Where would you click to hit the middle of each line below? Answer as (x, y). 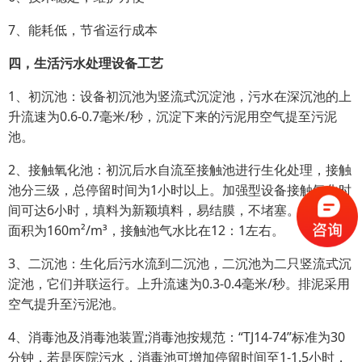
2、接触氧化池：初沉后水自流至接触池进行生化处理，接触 (180, 170)
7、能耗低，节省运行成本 (83, 30)
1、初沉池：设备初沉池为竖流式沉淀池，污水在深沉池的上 (180, 96)
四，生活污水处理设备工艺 (86, 63)
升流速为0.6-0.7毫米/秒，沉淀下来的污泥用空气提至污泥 (173, 116)
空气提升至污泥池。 (66, 304)
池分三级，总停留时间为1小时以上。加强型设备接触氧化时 (180, 190)
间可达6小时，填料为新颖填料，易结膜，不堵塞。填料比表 (180, 210)
